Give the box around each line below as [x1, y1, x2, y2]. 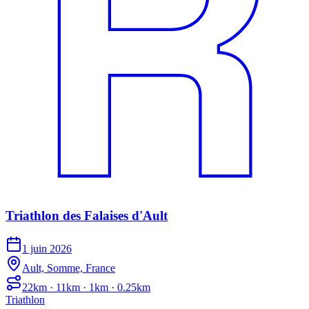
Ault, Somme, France [22, 262, 115, 275]
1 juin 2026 [22, 243, 72, 255]
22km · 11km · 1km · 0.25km [22, 281, 150, 294]
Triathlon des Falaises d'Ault [6, 208, 168, 223]
